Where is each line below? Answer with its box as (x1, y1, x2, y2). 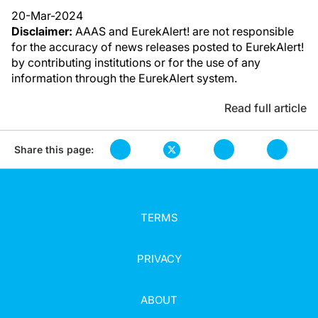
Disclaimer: (11, 24, 72, 38)
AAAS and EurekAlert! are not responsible (72, 24, 294, 38)
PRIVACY (136, 252, 182, 265)
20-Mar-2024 (11, 9, 83, 23)
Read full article (224, 101, 307, 115)
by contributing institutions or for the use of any (11, 55, 261, 70)
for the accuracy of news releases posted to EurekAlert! (11, 40, 304, 54)
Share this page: (14, 143, 94, 155)
